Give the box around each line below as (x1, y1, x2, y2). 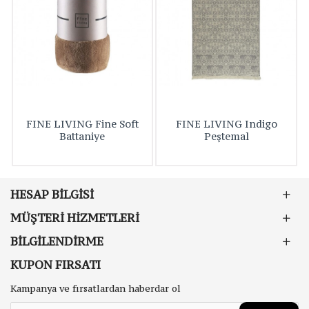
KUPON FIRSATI (10, 257, 101, 272)
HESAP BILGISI (10, 187, 94, 202)
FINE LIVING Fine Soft (26, 117, 139, 131)
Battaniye (59, 130, 106, 143)
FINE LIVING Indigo (175, 117, 277, 131)
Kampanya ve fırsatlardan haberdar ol (10, 282, 181, 295)
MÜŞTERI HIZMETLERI (10, 210, 139, 226)
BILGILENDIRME (10, 234, 103, 249)
